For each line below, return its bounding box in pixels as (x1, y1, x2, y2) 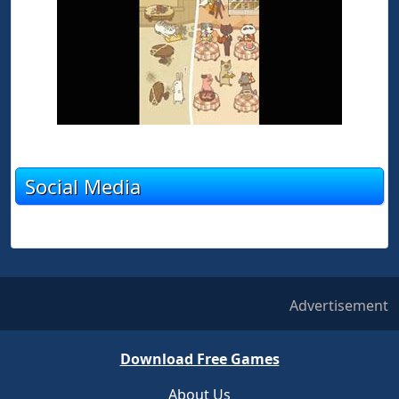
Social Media (25, 173, 141, 199)
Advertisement (289, 296, 388, 315)
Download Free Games (119, 349, 280, 369)
